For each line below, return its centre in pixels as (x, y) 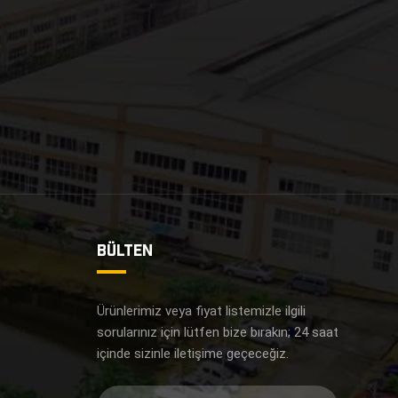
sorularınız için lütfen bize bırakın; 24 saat (217, 333)
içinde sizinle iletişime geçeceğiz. (192, 354)
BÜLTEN (124, 250)
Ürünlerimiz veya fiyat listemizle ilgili (201, 311)
